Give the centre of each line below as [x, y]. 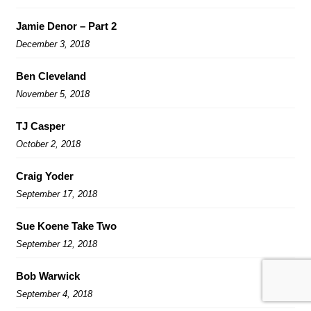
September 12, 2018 [57, 244]
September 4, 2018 [54, 294]
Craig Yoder [45, 176]
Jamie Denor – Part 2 [66, 26]
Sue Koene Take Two [66, 226]
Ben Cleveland [51, 76]
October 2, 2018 [48, 144]
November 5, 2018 [53, 94]
